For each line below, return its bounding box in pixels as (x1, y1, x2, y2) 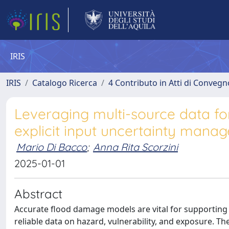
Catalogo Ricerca (32, 77, 97, 88)
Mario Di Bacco (16, 141, 87, 153)
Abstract (14, 186, 62, 201)
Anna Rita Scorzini (93, 141, 178, 153)
